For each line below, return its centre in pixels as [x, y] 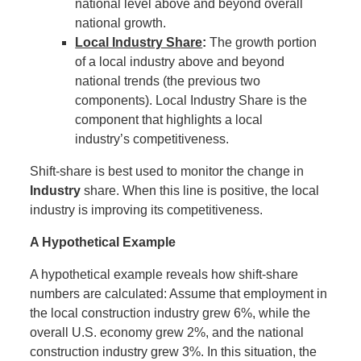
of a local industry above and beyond [180, 62]
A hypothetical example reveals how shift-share [164, 275]
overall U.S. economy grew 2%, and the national [167, 333]
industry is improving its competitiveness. [147, 210]
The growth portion [262, 43]
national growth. [121, 23]
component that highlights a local [169, 120]
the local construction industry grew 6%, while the [170, 313]
